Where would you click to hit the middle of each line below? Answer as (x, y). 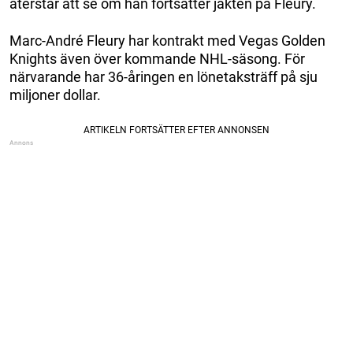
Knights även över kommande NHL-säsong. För (157, 58)
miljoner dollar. (55, 95)
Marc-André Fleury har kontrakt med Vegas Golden (167, 40)
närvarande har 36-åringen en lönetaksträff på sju (163, 76)
